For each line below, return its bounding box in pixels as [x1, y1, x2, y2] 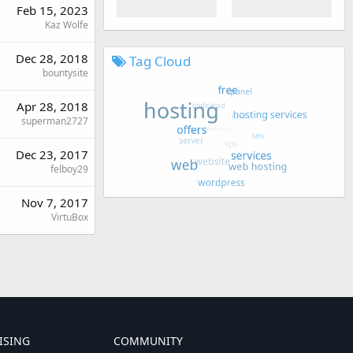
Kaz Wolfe [45, 17, 88, 32]
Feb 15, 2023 [17, 2, 88, 18]
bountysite [43, 65, 88, 80]
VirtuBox [51, 210, 88, 224]
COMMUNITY [113, 333, 183, 348]
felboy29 [50, 162, 88, 176]
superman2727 [21, 113, 88, 128]
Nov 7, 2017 [21, 194, 88, 210]
